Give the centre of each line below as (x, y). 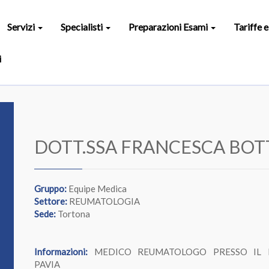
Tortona (73, 214)
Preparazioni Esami (169, 27)
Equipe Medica (97, 189)
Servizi (22, 27)
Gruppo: (50, 189)
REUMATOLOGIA (104, 201)
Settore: (51, 201)
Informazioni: (61, 252)
